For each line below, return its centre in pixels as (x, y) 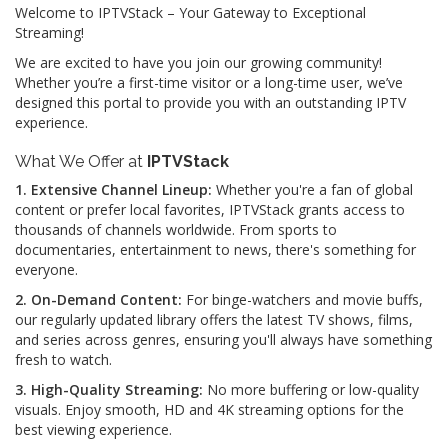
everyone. (46, 269)
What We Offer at (81, 161)
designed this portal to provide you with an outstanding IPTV (210, 102)
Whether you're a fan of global (312, 189)
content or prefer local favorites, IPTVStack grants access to (210, 209)
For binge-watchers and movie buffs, (302, 299)
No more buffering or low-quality (311, 389)
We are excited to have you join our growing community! (198, 62)
